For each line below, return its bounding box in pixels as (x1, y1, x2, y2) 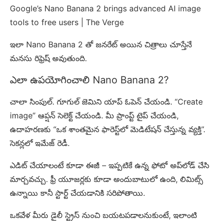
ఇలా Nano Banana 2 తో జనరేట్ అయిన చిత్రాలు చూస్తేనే (10, 39, 192, 50)
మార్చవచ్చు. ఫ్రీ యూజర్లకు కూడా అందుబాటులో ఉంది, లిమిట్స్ (10, 174, 203, 184)
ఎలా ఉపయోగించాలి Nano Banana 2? (10, 74, 169, 86)
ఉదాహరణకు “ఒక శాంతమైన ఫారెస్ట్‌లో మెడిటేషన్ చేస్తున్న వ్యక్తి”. (10, 124, 205, 135)
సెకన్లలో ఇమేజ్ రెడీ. (10, 138, 70, 148)
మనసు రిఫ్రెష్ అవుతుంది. (10, 53, 87, 64)
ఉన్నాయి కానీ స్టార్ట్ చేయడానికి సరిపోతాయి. (10, 188, 145, 198)
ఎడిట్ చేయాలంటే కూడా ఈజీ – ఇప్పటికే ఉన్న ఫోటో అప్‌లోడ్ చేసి (10, 160, 209, 171)
